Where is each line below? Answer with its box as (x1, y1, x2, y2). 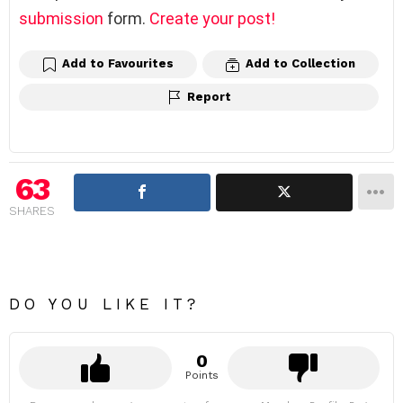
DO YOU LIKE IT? (9, 295, 201, 314)
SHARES (9, 204, 55, 219)
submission (19, 8, 103, 28)
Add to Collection (246, 56, 355, 70)
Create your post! (149, 8, 275, 28)
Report (186, 89, 231, 103)
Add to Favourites (62, 56, 174, 70)
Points (184, 369, 219, 382)
